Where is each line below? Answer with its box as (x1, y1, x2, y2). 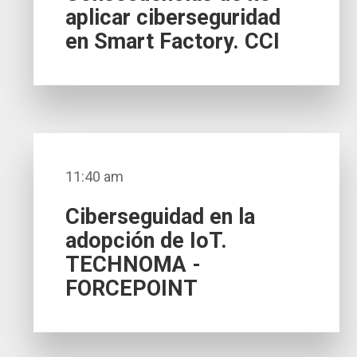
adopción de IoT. (65, 228, 228, 254)
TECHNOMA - (65, 252, 202, 278)
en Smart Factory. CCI (65, 29, 280, 55)
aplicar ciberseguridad (65, 5, 281, 31)
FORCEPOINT (65, 276, 198, 302)
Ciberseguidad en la (65, 204, 256, 230)
